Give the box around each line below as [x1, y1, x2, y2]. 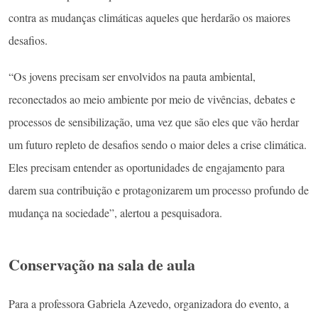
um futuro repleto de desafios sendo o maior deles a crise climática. [9, 137, 307, 153]
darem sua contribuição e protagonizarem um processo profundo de [9, 182, 309, 198]
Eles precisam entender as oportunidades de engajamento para [9, 160, 285, 175]
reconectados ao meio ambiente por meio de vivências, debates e [9, 92, 295, 107]
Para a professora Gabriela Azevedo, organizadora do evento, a [9, 296, 289, 312]
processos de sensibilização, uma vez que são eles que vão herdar [9, 114, 299, 130]
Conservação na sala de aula [9, 253, 195, 276]
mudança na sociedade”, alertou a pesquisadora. [9, 205, 222, 221]
